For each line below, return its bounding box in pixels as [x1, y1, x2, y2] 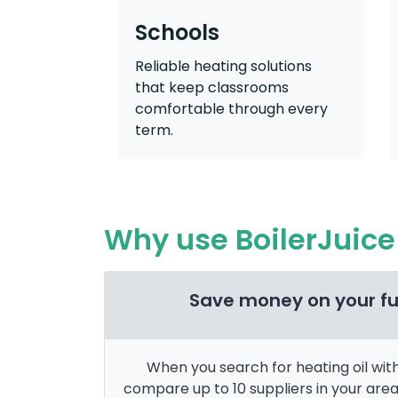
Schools [135, 18, 219, 48]
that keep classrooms [135, 77, 289, 99]
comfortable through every [135, 99, 328, 120]
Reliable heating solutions [135, 56, 312, 77]
